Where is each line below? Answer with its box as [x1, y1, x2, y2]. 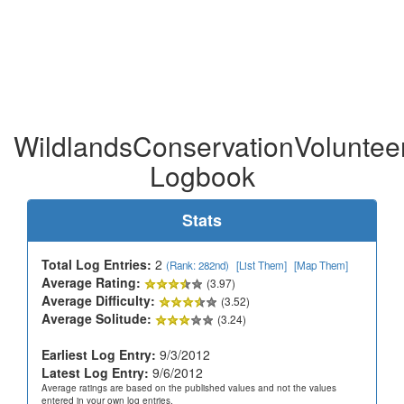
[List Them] [236, 257, 287, 272]
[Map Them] [294, 257, 348, 272]
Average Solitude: [41, 308, 151, 327]
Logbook [149, 155, 255, 195]
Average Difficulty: [41, 290, 155, 309]
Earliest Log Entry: [41, 344, 156, 363]
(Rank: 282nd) [166, 257, 229, 272]
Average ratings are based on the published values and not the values [41, 381, 336, 394]
